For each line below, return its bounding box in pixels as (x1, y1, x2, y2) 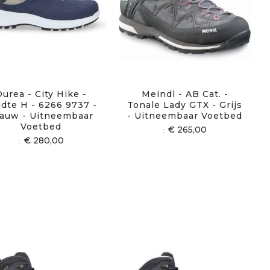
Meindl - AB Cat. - (141, 88, 228, 99)
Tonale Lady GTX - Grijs (127, 99, 243, 110)
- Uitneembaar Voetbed (127, 110, 243, 121)
